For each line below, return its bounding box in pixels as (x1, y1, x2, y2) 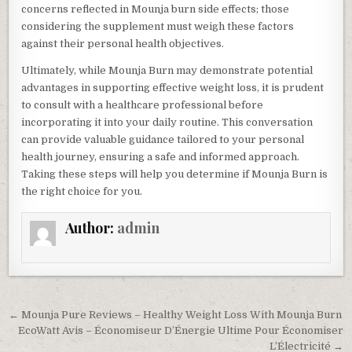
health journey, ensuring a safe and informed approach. (21, 150, 300, 163)
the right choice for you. (21, 185, 143, 197)
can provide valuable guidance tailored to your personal (21, 133, 305, 145)
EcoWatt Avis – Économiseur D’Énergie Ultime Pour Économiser (17, 324, 343, 337)
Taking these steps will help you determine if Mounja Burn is (21, 167, 328, 180)
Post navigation (8, 302, 167, 332)
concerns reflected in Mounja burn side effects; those (21, 2, 290, 15)
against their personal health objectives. (21, 37, 225, 49)
